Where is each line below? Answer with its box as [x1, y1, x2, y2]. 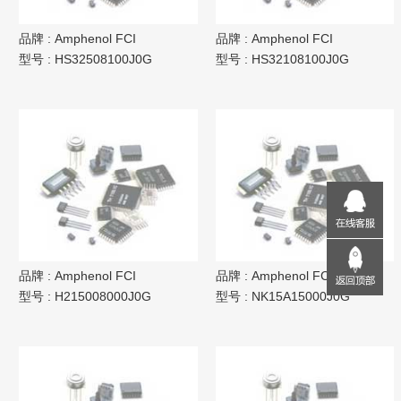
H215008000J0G [55, 289, 151, 303]
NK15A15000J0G [251, 289, 350, 303]
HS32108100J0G [251, 52, 349, 66]
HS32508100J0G [55, 52, 152, 66]
